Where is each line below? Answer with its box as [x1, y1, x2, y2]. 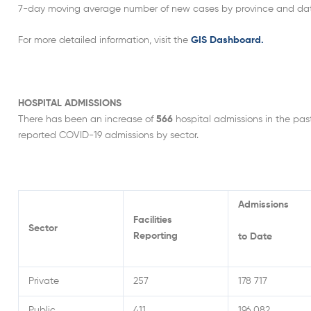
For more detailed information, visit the [18, 35, 191, 45]
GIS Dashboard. [191, 35, 264, 45]
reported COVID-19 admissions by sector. [18, 130, 199, 140]
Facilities [133, 215, 172, 226]
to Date [238, 231, 272, 242]
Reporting [133, 231, 178, 242]
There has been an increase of [18, 114, 156, 124]
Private [28, 276, 59, 287]
